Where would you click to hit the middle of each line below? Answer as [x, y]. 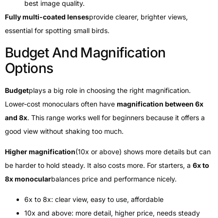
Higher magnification [40, 151]
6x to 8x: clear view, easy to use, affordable [94, 200]
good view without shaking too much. [64, 131]
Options [29, 68]
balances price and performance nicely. [114, 179]
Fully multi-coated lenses [47, 17]
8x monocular [28, 179]
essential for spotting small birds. [57, 31]
